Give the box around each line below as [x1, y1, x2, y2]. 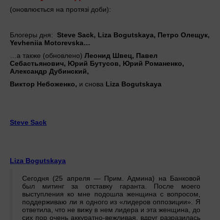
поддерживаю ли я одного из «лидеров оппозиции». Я [22, 198, 200, 206]
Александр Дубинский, [10, 67, 91, 76]
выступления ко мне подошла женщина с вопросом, [22, 190, 200, 198]
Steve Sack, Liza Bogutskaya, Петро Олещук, [55, 31, 210, 39]
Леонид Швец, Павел [84, 52, 158, 60]
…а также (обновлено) [10, 52, 84, 60]
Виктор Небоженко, [10, 80, 77, 88]
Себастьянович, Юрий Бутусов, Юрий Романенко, [10, 59, 184, 68]
